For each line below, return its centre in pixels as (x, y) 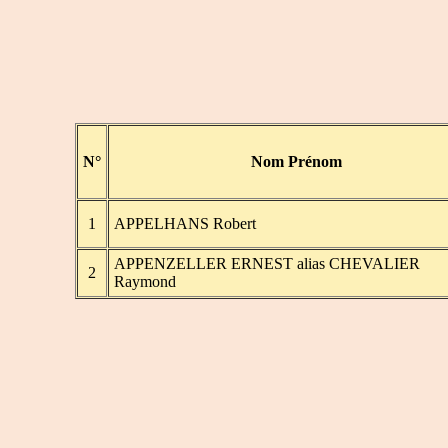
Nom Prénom (296, 162)
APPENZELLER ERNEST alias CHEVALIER (266, 264)
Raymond (144, 282)
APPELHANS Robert (184, 224)
